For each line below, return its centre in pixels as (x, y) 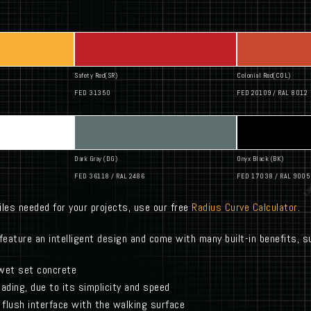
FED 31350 (93, 93)
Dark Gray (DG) (96, 159)
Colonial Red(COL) (264, 76)
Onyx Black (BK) (260, 159)
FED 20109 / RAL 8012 (272, 93)
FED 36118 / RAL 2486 (109, 176)
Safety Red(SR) (96, 76)
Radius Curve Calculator (245, 208)
